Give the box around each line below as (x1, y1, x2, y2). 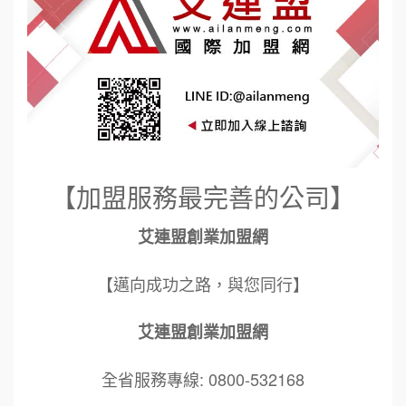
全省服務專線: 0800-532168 (101, 367, 304, 391)
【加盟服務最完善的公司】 (51, 179, 355, 216)
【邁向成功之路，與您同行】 (97, 272, 309, 296)
